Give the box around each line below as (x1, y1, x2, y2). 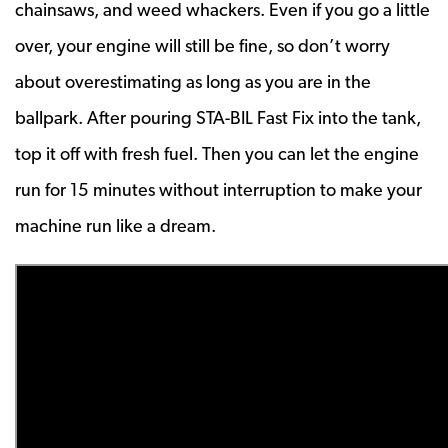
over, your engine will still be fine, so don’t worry (15, 34, 390, 56)
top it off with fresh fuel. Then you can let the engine (15, 142, 419, 164)
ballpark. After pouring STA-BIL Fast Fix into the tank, (15, 106, 421, 128)
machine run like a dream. (15, 214, 216, 236)
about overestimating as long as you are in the (15, 70, 371, 92)
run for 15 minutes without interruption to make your (15, 178, 422, 200)
